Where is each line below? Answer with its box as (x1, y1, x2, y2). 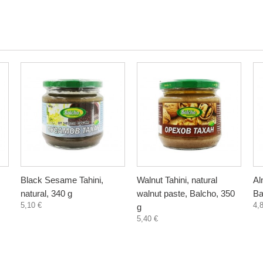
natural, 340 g (21, 188, 72, 198)
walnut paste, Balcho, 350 (137, 188, 235, 198)
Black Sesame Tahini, (21, 175, 103, 185)
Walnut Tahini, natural (137, 175, 217, 185)
